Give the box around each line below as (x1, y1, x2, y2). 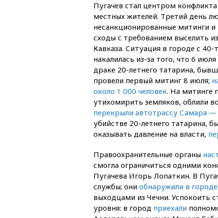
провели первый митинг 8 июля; (93, 75, 212, 85)
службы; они (93, 181, 139, 191)
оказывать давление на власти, (93, 128, 208, 139)
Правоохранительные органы (93, 149, 203, 159)
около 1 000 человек (93, 86, 167, 96)
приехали (153, 202, 189, 213)
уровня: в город (93, 202, 153, 213)
